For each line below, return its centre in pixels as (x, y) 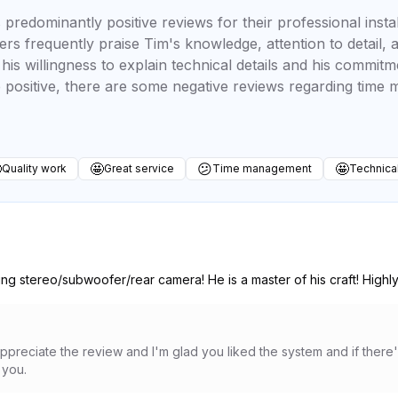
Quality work (34, 168)
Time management (262, 168)
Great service (139, 168)
